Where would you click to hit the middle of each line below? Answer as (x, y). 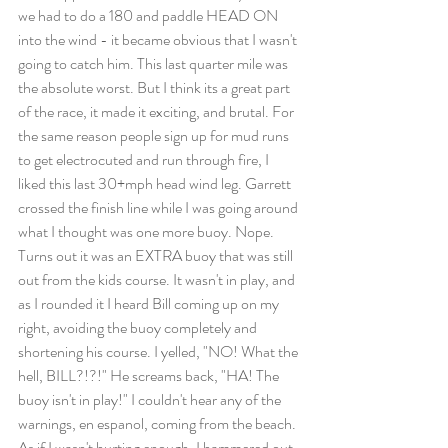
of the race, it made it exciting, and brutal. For (157, 111)
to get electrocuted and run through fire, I (145, 159)
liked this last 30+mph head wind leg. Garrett (156, 183)
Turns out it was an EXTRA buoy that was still (157, 255)
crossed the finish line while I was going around (159, 207)
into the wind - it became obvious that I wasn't (159, 39)
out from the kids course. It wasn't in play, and (158, 279)
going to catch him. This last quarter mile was (154, 63)
